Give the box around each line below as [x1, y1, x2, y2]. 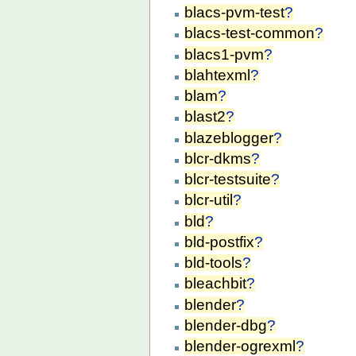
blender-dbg [184, 316, 268, 334]
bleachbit [184, 275, 247, 292]
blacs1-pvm [184, 45, 265, 63]
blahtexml [184, 66, 251, 83]
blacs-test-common [184, 25, 315, 42]
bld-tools [184, 254, 243, 272]
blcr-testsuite [184, 171, 272, 188]
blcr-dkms [184, 149, 252, 167]
